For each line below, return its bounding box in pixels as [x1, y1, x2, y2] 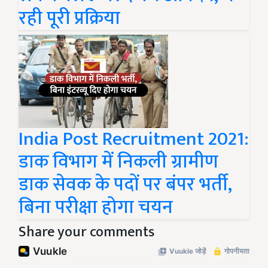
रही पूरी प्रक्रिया [19, 2, 120, 35]
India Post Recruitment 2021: [19, 123, 249, 156]
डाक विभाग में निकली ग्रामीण [19, 146, 218, 178]
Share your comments [19, 220, 154, 245]
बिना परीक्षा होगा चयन [19, 191, 173, 224]
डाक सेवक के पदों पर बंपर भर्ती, [19, 169, 232, 201]
